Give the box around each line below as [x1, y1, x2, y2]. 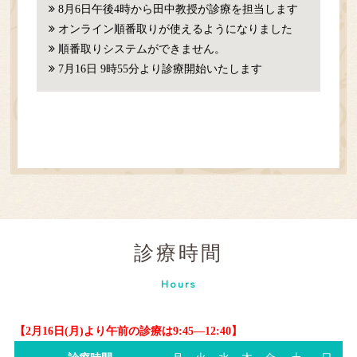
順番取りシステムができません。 [58, 42, 226, 55]
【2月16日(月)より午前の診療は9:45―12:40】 [14, 324, 242, 337]
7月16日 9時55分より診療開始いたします [58, 62, 263, 75]
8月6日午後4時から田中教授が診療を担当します [58, 2, 299, 15]
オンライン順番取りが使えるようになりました [58, 22, 293, 35]
